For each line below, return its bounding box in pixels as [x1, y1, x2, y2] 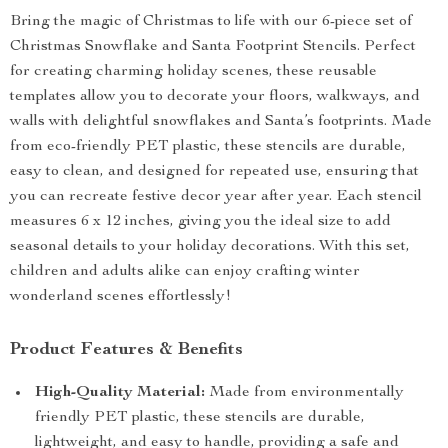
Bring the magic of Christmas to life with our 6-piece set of [10, 14, 412, 30]
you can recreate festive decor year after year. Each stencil [10, 189, 422, 205]
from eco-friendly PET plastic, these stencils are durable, [10, 139, 406, 155]
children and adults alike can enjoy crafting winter [10, 264, 360, 280]
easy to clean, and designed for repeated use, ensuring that [10, 164, 419, 180]
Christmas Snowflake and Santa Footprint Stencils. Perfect [10, 39, 416, 55]
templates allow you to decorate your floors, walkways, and [10, 89, 420, 105]
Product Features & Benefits [10, 341, 243, 359]
